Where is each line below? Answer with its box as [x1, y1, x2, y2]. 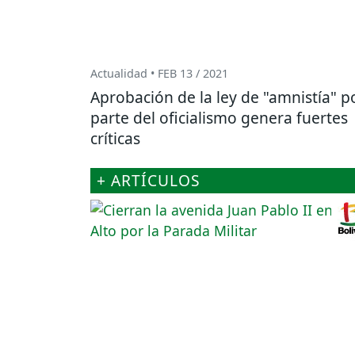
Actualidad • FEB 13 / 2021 [90, 66, 228, 82]
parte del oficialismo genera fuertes [90, 107, 348, 129]
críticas [90, 128, 140, 150]
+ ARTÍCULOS [97, 170, 200, 192]
